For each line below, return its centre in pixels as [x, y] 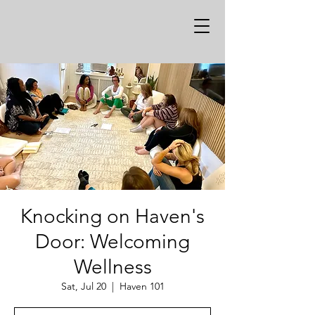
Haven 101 [142, 286]
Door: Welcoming [112, 242]
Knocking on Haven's [112, 216]
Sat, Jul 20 [83, 286]
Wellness [112, 267]
